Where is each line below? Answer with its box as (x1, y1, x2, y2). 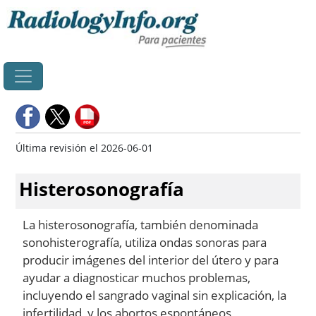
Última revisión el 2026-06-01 (16, 140, 153, 154)
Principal (207, 7, 249, 20)
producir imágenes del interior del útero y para (23, 251, 279, 268)
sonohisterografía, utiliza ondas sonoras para (23, 233, 267, 250)
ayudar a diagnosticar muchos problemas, (23, 269, 250, 286)
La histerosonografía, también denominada (23, 216, 258, 233)
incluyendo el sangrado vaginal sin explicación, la (23, 286, 286, 303)
